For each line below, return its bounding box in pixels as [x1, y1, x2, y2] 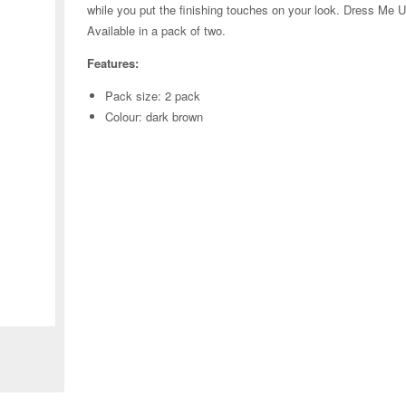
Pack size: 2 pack [105, 87, 201, 105]
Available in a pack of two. [87, 22, 227, 40]
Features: [87, 54, 140, 72]
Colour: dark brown [105, 108, 204, 126]
